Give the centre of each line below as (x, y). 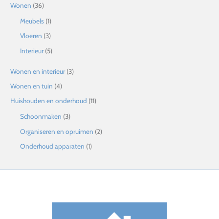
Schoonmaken (41, 117)
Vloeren (31, 36)
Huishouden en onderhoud (49, 101)
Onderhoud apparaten (53, 146)
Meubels (32, 21)
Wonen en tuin (32, 86)
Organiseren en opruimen (57, 131)
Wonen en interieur (38, 71)
